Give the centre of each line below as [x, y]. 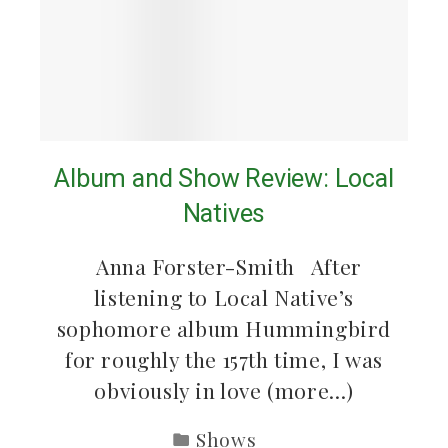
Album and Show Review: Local [224, 179]
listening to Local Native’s [224, 297]
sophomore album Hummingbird [224, 328]
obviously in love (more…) [224, 390]
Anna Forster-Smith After [224, 266]
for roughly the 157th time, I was [224, 359]
